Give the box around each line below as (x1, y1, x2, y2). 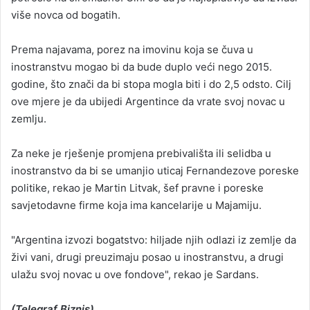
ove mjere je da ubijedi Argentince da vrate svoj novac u (11, 95, 285, 108)
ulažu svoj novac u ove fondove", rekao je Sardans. (11, 268, 259, 281)
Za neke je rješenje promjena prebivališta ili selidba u (11, 147, 271, 160)
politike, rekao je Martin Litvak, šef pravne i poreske (11, 181, 264, 194)
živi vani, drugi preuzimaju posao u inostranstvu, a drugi (11, 250, 284, 264)
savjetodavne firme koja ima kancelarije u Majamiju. (11, 199, 262, 212)
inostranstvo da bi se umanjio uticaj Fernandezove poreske (11, 164, 299, 177)
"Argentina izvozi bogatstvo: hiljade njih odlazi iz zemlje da (11, 233, 296, 246)
